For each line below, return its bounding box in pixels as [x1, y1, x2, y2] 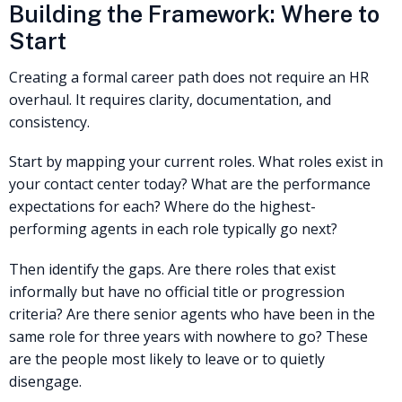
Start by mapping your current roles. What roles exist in [9, 152, 383, 172]
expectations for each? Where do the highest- [9, 197, 316, 217]
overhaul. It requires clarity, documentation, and [9, 90, 331, 110]
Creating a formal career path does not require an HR [9, 67, 369, 88]
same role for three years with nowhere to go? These [9, 326, 368, 346]
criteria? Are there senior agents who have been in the [9, 303, 375, 324]
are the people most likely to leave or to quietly [9, 348, 325, 369]
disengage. [9, 371, 82, 391]
